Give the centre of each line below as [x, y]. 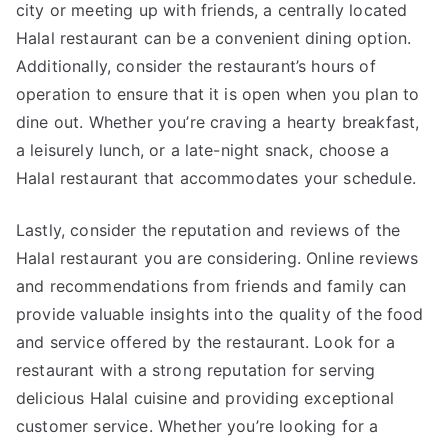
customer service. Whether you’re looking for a [197, 426]
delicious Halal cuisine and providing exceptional [205, 398]
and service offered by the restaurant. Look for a [205, 342]
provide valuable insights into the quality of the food [220, 314]
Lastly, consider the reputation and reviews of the [208, 230]
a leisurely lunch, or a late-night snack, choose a [203, 150]
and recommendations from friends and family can [211, 286]
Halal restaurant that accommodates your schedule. [216, 178]
